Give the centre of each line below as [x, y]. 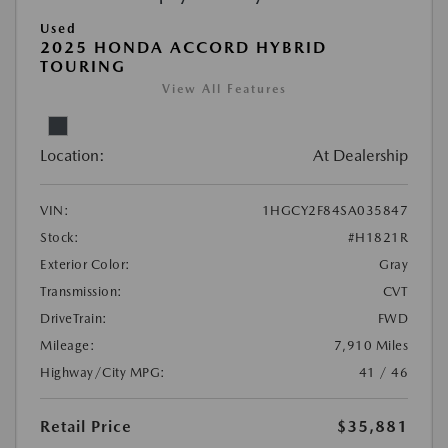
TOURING [83, 67]
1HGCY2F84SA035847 [334, 211]
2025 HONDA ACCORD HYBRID [183, 48]
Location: [72, 156]
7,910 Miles [370, 346]
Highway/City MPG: [103, 373]
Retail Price [86, 427]
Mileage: [67, 346]
